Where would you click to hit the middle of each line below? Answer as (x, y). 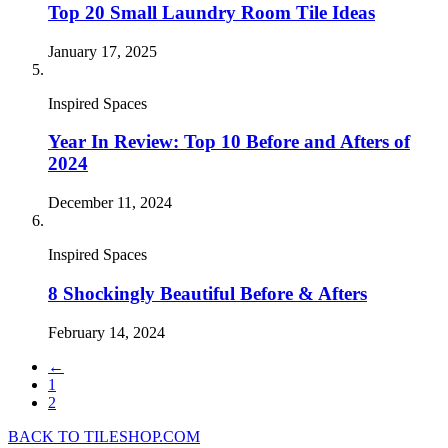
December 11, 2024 (110, 203)
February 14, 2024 (106, 332)
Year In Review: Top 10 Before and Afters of (229, 142)
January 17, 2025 (102, 51)
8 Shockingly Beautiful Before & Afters (207, 293)
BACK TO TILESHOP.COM (104, 436)
